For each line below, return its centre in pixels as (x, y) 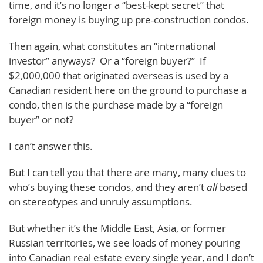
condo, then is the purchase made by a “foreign (116, 104)
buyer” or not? (41, 119)
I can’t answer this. (50, 146)
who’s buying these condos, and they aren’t (108, 187)
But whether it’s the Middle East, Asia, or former (117, 228)
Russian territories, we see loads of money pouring (124, 242)
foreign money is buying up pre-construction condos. (129, 19)
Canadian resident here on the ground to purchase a (128, 90)
